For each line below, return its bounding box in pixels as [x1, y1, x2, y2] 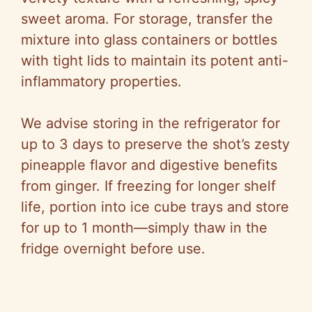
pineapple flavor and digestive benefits [21, 157, 277, 174]
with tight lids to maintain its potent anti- [21, 52, 288, 70]
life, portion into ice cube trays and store [21, 198, 289, 216]
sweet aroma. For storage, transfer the [21, 10, 273, 28]
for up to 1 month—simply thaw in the [21, 219, 267, 237]
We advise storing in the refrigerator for [21, 115, 280, 132]
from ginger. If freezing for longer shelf [21, 178, 276, 195]
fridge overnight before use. [21, 240, 205, 258]
